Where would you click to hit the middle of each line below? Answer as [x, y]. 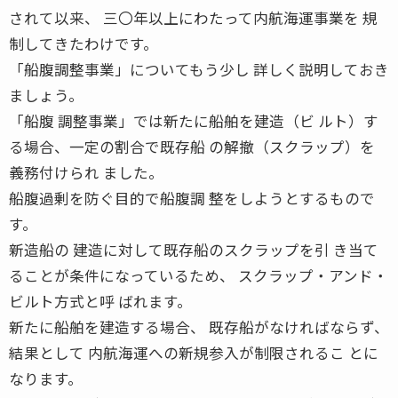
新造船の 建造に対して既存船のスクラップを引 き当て [194, 249]
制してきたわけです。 [84, 43]
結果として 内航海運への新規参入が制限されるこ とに [194, 352]
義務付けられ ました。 [86, 172]
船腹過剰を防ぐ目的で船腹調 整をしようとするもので [192, 198]
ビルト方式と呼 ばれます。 [100, 301]
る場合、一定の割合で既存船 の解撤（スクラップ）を [192, 146]
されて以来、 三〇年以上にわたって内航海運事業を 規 [193, 17]
